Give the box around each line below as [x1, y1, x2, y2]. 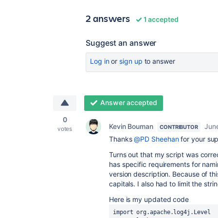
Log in [90, 57, 109, 66]
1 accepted [142, 15, 179, 24]
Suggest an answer [86, 38, 157, 48]
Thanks [109, 135, 134, 144]
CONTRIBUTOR [160, 124, 199, 131]
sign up [119, 57, 143, 66]
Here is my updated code [109, 195, 189, 204]
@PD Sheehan [134, 135, 179, 144]
